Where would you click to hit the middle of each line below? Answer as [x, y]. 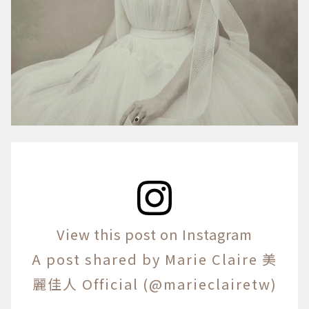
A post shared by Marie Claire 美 [154, 259]
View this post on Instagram [154, 234]
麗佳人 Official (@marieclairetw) [154, 283]
